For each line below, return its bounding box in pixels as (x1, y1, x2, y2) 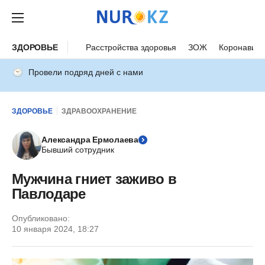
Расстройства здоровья (85, 42, 176, 52)
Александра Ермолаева (41, 135, 139, 144)
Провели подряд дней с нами (28, 67, 143, 77)
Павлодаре (12, 186, 86, 202)
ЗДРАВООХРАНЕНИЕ (62, 106, 137, 115)
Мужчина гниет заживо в (12, 171, 177, 187)
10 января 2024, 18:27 (12, 224, 99, 234)
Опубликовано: (12, 214, 70, 223)
